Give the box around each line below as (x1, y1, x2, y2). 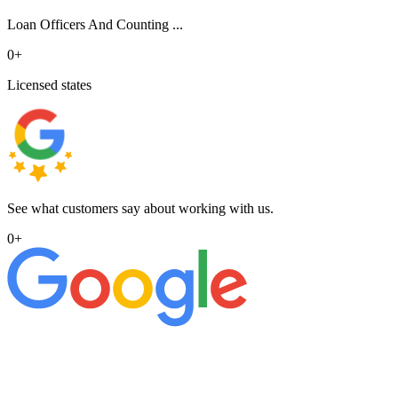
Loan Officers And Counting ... (7, 17, 183, 33)
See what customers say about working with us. (7, 201, 274, 217)
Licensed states (7, 77, 92, 93)
